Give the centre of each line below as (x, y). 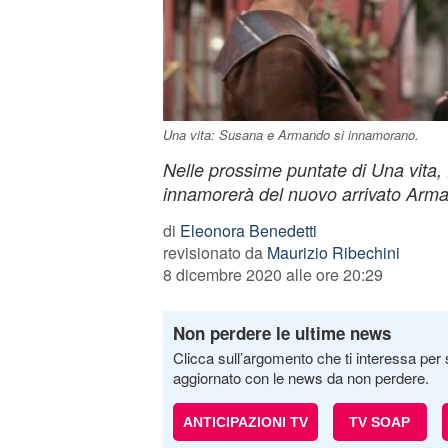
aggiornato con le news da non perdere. (300, 377)
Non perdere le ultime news (281, 333)
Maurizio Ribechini (333, 252)
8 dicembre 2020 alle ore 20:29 (272, 274)
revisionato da (214, 252)
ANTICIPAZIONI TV (245, 422)
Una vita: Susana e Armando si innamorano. (290, 134)
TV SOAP (379, 422)
